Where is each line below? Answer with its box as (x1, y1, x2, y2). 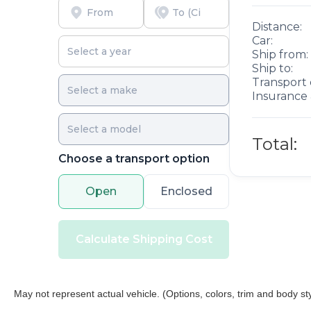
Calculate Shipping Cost (75, 232, 212, 246)
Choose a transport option (58, 151, 210, 165)
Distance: (252, 20, 303, 34)
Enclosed (160, 184, 213, 198)
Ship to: (252, 62, 294, 76)
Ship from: (252, 48, 309, 62)
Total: (252, 134, 298, 155)
